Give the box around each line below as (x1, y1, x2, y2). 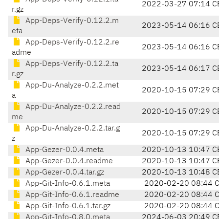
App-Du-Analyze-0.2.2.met (23, 82, 119, 90)
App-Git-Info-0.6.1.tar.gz (23, 202, 110, 211)
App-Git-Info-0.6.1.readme (23, 191, 119, 199)
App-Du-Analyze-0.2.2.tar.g (23, 125, 120, 133)
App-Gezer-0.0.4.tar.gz (23, 169, 104, 177)
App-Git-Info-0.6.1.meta (23, 180, 110, 188)
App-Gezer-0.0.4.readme (23, 157, 113, 166)
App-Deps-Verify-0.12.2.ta (23, 60, 118, 68)
